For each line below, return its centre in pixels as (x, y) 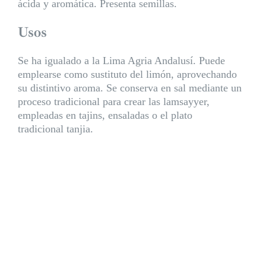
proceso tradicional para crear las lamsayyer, (113, 101)
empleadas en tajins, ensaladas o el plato (105, 115)
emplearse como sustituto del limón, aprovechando (127, 74)
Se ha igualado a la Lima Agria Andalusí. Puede (121, 60)
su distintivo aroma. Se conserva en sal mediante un (129, 88)
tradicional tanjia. (55, 129)
